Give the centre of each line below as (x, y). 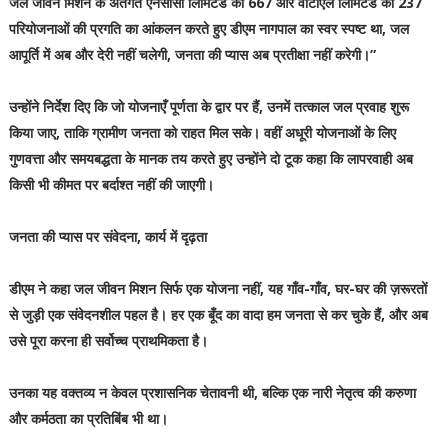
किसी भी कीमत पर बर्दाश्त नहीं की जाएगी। (111, 185)
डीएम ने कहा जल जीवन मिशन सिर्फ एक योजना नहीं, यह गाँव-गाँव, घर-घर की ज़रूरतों (217, 289)
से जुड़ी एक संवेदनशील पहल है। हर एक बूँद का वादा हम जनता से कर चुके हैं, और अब (218, 315)
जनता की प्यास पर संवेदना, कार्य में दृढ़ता (107, 237)
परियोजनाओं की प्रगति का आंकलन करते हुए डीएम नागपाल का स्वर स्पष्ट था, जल (208, 29)
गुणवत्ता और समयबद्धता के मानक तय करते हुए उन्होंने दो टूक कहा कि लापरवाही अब (210, 159)
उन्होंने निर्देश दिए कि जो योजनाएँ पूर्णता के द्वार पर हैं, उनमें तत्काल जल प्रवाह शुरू (208, 107)
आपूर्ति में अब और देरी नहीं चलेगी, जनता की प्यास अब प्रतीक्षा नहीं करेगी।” (192, 55)
